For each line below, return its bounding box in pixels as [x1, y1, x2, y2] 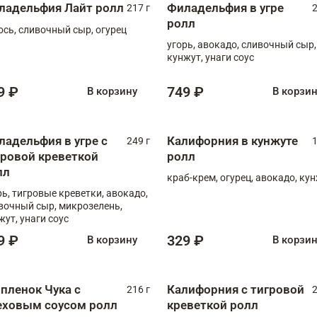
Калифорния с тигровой [167, 282, 304, 296]
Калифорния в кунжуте [167, 133, 298, 148]
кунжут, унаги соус [167, 51, 254, 63]
